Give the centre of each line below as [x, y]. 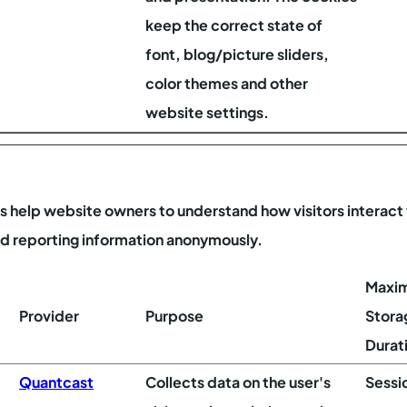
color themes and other [227, 83]
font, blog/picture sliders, [237, 54]
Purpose [174, 316]
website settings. [207, 112]
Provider [49, 316]
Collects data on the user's [238, 382]
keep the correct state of [234, 25]
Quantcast [56, 382]
